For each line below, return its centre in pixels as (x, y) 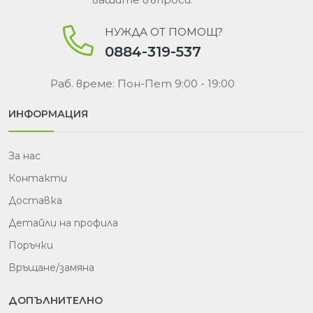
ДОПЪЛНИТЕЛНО (56, 301)
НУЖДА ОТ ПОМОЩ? (163, 32)
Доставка (35, 201)
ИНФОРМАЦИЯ (48, 114)
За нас (24, 156)
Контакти (38, 179)
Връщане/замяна (51, 268)
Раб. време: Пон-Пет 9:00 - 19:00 (143, 84)
